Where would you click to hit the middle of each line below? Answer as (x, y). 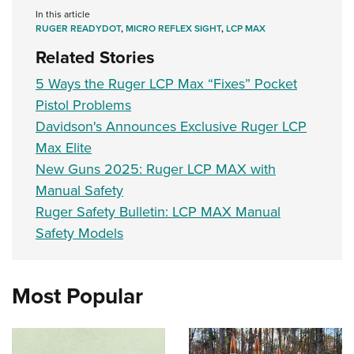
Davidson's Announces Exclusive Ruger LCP (171, 126)
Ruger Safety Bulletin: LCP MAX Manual (158, 212)
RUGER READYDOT (78, 28)
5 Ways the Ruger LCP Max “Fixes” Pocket (166, 84)
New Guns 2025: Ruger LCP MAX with (156, 169)
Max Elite (64, 148)
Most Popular (77, 296)
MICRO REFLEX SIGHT (173, 28)
